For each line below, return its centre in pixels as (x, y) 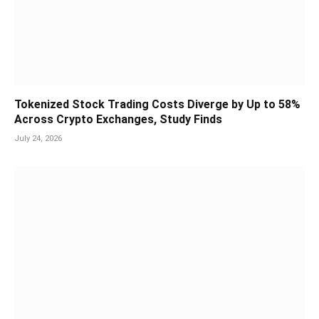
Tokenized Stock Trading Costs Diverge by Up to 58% (157, 105)
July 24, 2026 (38, 139)
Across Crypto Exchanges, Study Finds (118, 120)
